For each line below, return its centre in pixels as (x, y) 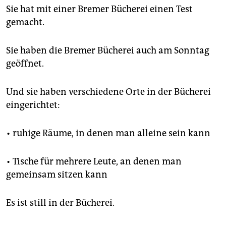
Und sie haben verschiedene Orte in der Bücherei (108, 92)
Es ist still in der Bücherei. (60, 203)
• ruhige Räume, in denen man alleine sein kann (108, 133)
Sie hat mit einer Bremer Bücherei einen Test (99, 9)
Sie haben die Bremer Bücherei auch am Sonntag (108, 51)
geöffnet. (25, 64)
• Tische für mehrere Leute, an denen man (94, 162)
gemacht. (25, 22)
